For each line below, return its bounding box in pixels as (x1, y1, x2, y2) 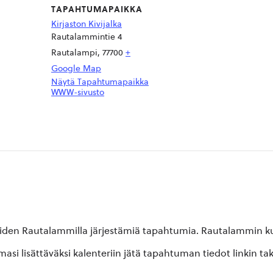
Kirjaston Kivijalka (51, 19, 122, 30)
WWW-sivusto (51, 87, 104, 98)
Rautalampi (51, 48, 97, 58)
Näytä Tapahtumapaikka (51, 77, 149, 88)
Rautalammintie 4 (51, 32, 122, 43)
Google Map (51, 63, 101, 74)
